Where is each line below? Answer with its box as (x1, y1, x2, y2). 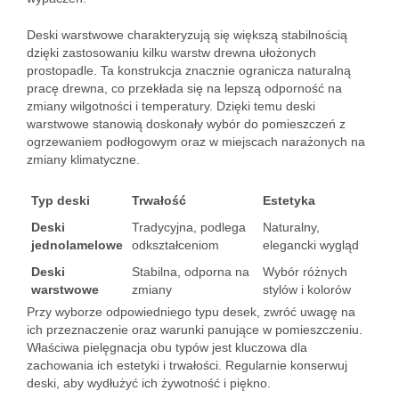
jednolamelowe (31, 238, 123, 252)
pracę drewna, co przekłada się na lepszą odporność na (27, 81, 342, 95)
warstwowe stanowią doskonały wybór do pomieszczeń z (27, 117, 346, 131)
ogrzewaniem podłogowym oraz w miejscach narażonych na (27, 134, 365, 149)
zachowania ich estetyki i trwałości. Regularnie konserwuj (27, 358, 347, 372)
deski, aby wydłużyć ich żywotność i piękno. (27, 376, 271, 390)
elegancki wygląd (263, 238, 359, 252)
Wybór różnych (263, 265, 347, 279)
